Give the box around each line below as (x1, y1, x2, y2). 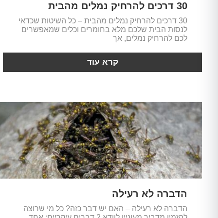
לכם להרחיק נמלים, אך (112, 34, 187, 42)
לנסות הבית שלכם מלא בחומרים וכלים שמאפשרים (21, 25, 187, 34)
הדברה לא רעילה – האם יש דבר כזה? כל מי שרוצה (23, 204, 187, 213)
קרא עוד (87, 57, 118, 67)
